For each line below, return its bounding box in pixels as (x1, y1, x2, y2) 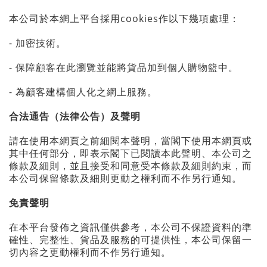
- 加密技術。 (9, 36, 66, 49)
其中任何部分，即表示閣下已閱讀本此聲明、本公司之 (9, 147, 252, 160)
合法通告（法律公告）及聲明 (9, 110, 141, 123)
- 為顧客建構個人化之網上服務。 (9, 85, 160, 98)
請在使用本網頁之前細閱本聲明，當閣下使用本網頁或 (9, 134, 252, 147)
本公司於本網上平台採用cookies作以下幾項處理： (9, 12, 240, 25)
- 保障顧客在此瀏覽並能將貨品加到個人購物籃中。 (9, 61, 238, 74)
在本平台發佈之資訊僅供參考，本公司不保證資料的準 (9, 221, 252, 234)
